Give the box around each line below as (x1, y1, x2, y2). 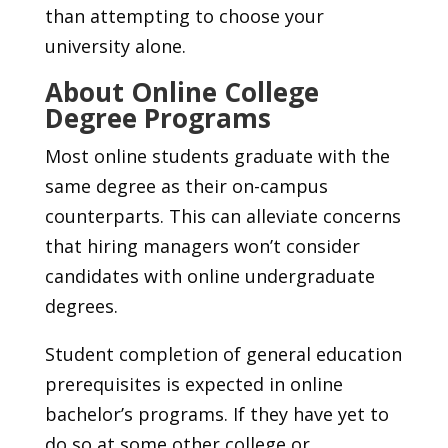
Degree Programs (44, 100, 271, 137)
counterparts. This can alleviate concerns (44, 204, 401, 229)
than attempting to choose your (44, 4, 324, 29)
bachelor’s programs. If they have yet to (44, 402, 389, 427)
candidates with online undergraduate (44, 264, 375, 289)
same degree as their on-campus (44, 174, 328, 199)
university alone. (44, 34, 186, 59)
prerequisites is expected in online (44, 372, 343, 397)
